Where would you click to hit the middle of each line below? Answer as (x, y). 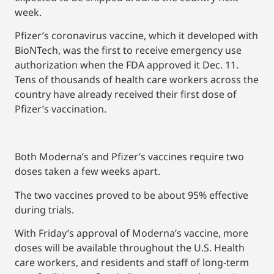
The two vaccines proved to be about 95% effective (131, 195)
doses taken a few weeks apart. (87, 172)
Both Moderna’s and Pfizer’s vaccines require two (129, 157)
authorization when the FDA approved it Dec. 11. (127, 65)
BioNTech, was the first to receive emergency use (128, 50)
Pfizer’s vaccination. (61, 109)
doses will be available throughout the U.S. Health (130, 248)
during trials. (44, 209)
